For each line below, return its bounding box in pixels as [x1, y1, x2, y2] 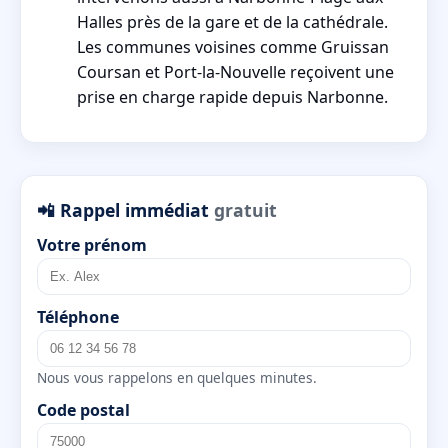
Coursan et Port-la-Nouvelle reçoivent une [77, 61, 394, 84]
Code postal [37, 399, 130, 422]
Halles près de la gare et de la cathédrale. [77, 11, 388, 34]
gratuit [214, 197, 277, 222]
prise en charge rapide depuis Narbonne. [77, 86, 388, 109]
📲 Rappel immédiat [37, 197, 214, 222]
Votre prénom [37, 234, 147, 257]
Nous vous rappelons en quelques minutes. [37, 368, 317, 388]
